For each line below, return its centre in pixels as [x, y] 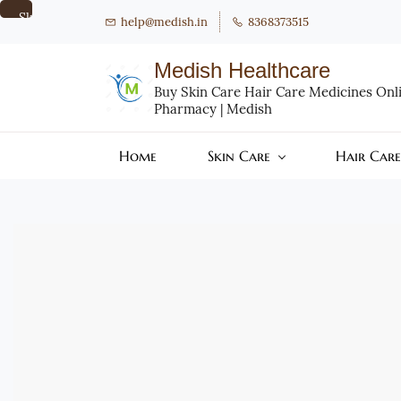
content [39, 54]
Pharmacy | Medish [213, 109]
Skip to [39, 18]
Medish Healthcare [242, 70]
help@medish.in [164, 22]
